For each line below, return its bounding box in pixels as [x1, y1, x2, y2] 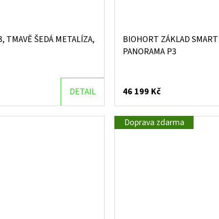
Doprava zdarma [124, 116, 184, 129]
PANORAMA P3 [123, 45, 176, 58]
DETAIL [69, 86, 96, 98]
